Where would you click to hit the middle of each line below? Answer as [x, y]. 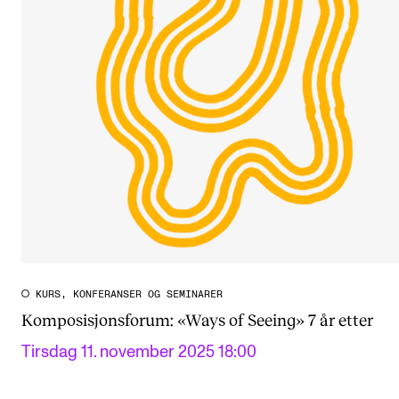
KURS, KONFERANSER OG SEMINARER [129, 295]
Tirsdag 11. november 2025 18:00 [139, 353]
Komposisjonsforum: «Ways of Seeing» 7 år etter [197, 320]
